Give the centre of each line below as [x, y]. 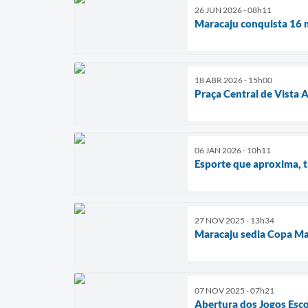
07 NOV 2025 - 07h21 [234, 290]
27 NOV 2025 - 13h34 [234, 220]
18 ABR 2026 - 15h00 [233, 80]
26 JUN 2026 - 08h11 [233, 10]
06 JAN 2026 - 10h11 [233, 150]
